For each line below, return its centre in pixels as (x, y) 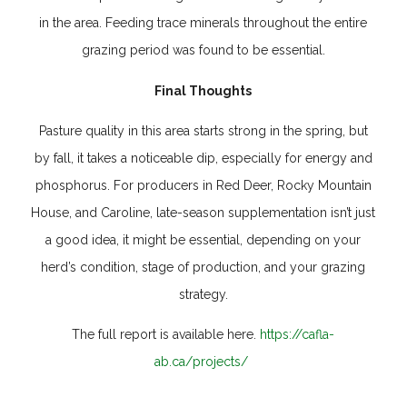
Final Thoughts (203, 90)
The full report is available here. (166, 335)
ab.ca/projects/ (203, 362)
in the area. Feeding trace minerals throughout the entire (203, 23)
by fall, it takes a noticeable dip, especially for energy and (203, 159)
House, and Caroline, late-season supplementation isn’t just (203, 213)
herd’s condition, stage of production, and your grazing (203, 268)
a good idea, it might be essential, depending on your (203, 240)
